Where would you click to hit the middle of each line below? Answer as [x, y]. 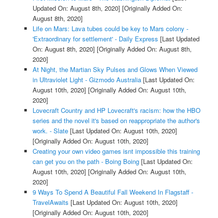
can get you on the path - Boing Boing [86, 162]
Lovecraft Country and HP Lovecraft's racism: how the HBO [116, 110]
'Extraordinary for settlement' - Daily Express [95, 39]
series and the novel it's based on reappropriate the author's [116, 121]
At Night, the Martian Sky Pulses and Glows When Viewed [115, 70]
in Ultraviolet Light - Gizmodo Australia [87, 80]
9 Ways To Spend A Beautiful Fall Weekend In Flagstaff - [113, 192]
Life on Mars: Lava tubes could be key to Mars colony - [110, 29]
